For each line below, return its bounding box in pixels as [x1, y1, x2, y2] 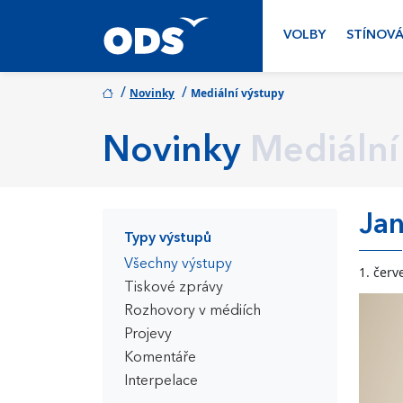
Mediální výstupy [191, 85, 284, 101]
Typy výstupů [124, 231, 211, 246]
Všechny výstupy [124, 257, 232, 272]
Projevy [124, 327, 172, 342]
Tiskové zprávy [124, 281, 223, 295]
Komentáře [124, 351, 196, 365]
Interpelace [124, 374, 198, 389]
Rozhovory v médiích [124, 304, 261, 318]
